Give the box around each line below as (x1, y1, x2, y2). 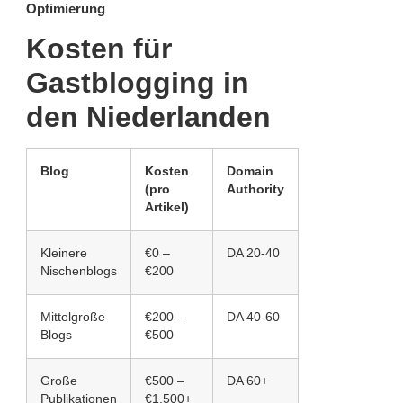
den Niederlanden (26, 101, 271, 134)
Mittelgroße (40, 310, 105, 325)
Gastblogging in (26, 67, 249, 100)
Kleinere (40, 246, 87, 261)
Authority (227, 183, 284, 197)
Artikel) (145, 201, 189, 215)
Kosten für (26, 32, 172, 66)
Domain (227, 165, 273, 179)
